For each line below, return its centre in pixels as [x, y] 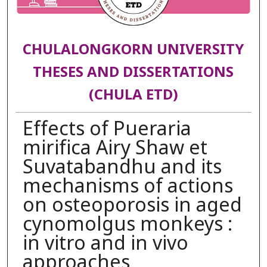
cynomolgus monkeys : [127, 224]
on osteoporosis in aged [132, 205]
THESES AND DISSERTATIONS [133, 73]
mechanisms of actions [128, 186]
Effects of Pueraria [107, 129]
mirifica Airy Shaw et [115, 148]
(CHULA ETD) [133, 96]
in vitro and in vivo [105, 243]
